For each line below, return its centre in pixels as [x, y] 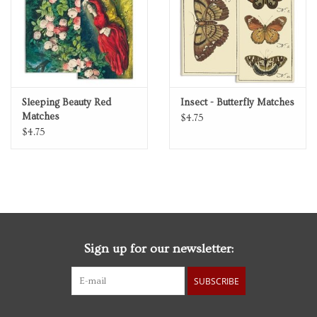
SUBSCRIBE [217, 282]
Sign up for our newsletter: [158, 249]
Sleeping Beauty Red [67, 103]
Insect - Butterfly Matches [237, 103]
